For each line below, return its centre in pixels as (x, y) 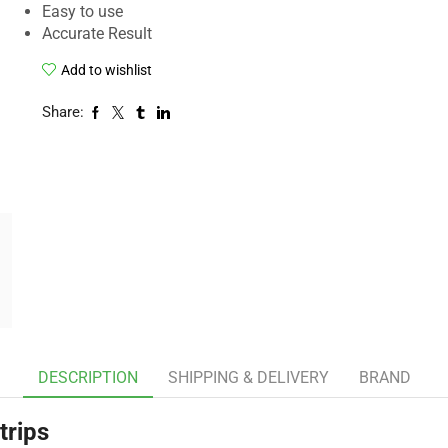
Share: (62, 112)
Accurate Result (96, 34)
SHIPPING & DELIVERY (248, 377)
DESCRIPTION (87, 377)
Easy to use (82, 12)
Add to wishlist (106, 70)
